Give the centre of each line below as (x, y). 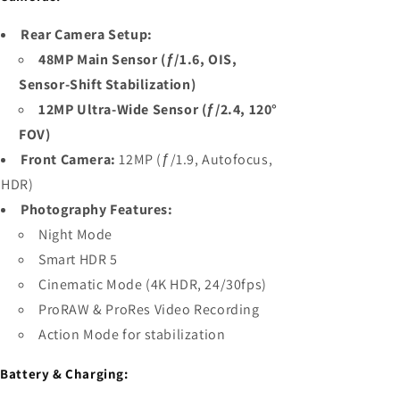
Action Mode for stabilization (132, 334)
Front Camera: (68, 159)
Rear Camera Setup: (87, 34)
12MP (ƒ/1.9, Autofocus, (194, 159)
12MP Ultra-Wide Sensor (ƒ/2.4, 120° (158, 109)
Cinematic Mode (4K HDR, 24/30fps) (153, 284)
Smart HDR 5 (78, 259)
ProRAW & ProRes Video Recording (149, 309)
